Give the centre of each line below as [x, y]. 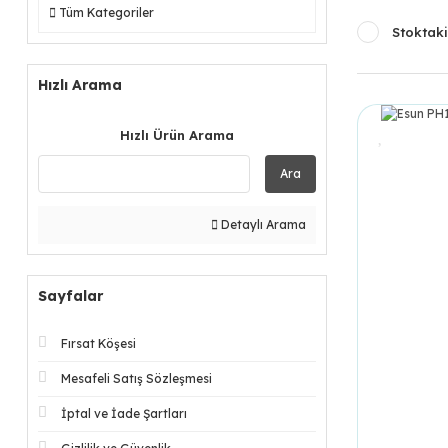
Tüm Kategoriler [106, 12]
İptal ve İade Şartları [124, 413]
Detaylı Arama [262, 224]
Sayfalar [70, 296]
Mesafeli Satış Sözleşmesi [136, 378]
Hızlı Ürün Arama [177, 135]
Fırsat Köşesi [98, 343]
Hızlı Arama [80, 85]
